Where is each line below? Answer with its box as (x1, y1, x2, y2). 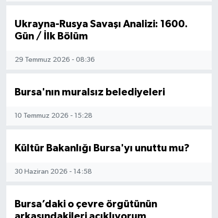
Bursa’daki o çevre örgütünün (14, 199, 157, 209)
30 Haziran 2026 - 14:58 (14, 168, 92, 176)
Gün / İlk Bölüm (14, 31, 88, 41)
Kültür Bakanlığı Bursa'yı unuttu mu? (14, 143, 190, 153)
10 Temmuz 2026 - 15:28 (14, 112, 92, 120)
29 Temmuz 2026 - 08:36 (14, 56, 95, 64)
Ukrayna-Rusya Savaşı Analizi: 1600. (14, 18, 188, 29)
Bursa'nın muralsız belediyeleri (14, 87, 165, 97)
